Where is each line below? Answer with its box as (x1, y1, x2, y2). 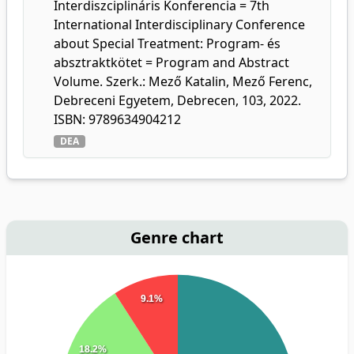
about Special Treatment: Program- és (54, 35, 281, 52)
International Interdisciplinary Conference (54, 16, 305, 33)
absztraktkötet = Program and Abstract (54, 54, 289, 71)
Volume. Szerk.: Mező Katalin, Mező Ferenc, (54, 73, 312, 90)
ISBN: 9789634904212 (54, 111, 181, 128)
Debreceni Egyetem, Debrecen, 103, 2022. (54, 92, 301, 109)
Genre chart (130, 227, 224, 248)
